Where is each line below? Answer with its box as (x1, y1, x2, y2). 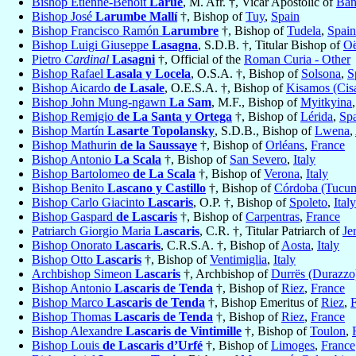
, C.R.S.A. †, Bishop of (161, 238, 281, 253)
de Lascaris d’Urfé (103, 339, 203, 353)
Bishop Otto (32, 253, 96, 267)
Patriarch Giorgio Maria (32, 224, 154, 238)
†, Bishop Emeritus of (205, 296, 321, 310)
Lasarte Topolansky (107, 124, 215, 138)
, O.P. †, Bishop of (193, 195, 289, 210)
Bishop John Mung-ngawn (32, 95, 169, 110)
